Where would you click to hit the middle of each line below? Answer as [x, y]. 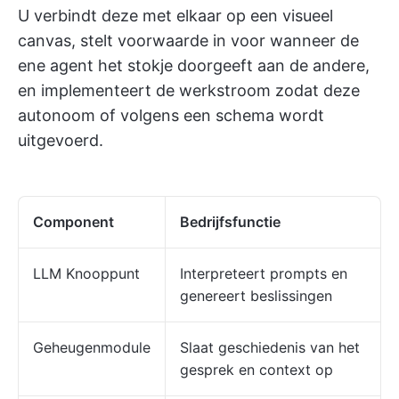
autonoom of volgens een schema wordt [171, 115]
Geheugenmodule [92, 347]
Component [73, 222]
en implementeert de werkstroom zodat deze [189, 90]
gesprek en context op [256, 370]
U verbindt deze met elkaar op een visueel [175, 16]
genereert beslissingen [256, 296]
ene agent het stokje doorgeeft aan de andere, [194, 65]
